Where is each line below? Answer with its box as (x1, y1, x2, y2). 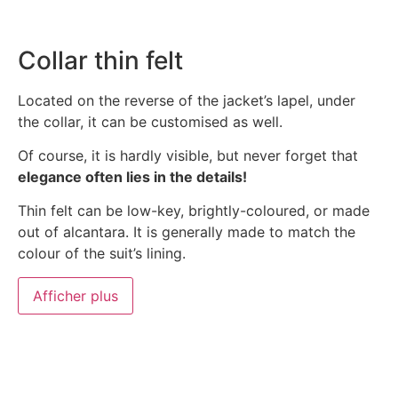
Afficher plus (33, 286, 118, 305)
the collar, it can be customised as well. (18, 112, 283, 131)
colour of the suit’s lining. (18, 244, 186, 263)
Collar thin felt (18, 44, 183, 76)
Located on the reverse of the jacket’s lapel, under (18, 91, 355, 109)
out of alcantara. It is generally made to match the (18, 223, 355, 242)
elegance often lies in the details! (18, 168, 247, 187)
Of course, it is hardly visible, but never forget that (18, 147, 358, 165)
